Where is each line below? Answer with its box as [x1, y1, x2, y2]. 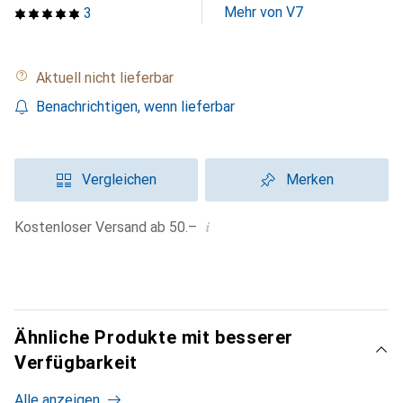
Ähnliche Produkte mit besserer [14, 327, 293, 348]
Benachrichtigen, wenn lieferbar [36, 98, 235, 115]
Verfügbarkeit [14, 352, 138, 373]
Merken [285, 171, 334, 188]
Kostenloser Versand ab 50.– [23, 219, 197, 236]
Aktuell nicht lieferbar [45, 69, 174, 86]
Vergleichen [81, 171, 157, 188]
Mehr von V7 [224, 4, 303, 21]
